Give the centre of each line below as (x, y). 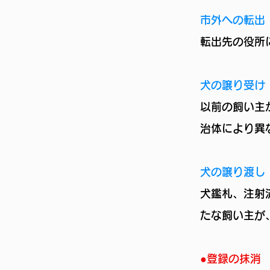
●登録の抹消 (231, 259)
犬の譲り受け (233, 85)
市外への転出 (233, 20)
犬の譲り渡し (233, 172)
